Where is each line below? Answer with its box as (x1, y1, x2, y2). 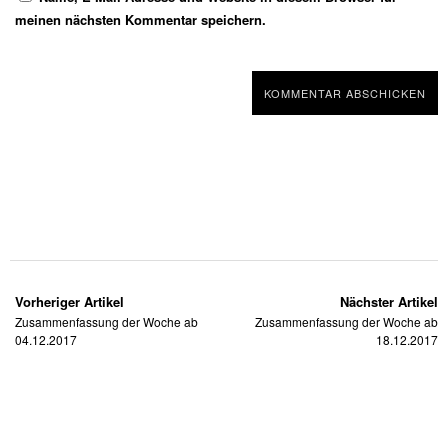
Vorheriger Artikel (15, 292, 124, 311)
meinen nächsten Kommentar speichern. (15, 10, 266, 29)
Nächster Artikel (340, 292, 438, 311)
